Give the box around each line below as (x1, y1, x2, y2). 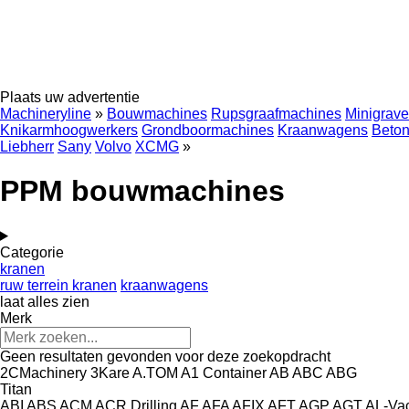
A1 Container (181, 364, 267, 381)
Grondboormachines (142, 122, 274, 138)
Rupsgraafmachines (211, 106, 341, 121)
